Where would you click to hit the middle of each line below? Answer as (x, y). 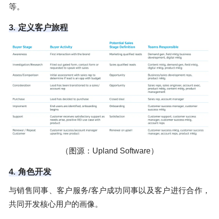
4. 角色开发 (30, 172)
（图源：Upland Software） (109, 151)
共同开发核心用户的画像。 (56, 204)
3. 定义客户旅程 (38, 27)
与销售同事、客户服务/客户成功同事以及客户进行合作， (109, 190)
